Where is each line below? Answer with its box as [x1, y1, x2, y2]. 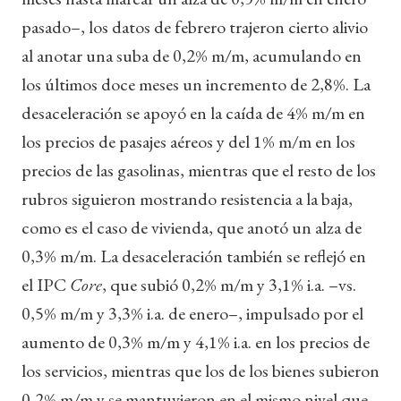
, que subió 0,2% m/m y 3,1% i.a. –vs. [102, 272, 356, 296]
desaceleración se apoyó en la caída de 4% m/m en [21, 100, 365, 124]
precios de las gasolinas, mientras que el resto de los [21, 158, 376, 182]
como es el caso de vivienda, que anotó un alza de [21, 215, 362, 239]
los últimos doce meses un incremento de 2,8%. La [21, 72, 371, 96]
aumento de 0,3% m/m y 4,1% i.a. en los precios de [21, 329, 370, 354]
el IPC [21, 272, 70, 296]
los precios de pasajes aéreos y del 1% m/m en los [21, 129, 355, 153]
